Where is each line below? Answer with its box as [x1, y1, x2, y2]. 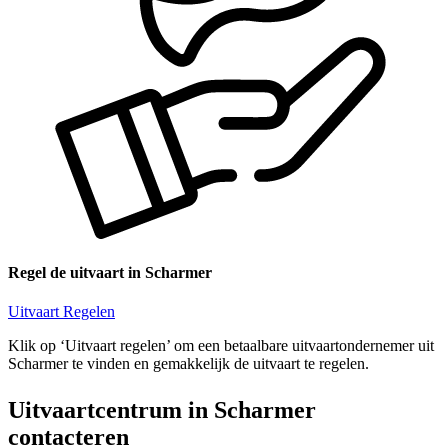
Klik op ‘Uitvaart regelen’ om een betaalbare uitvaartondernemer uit [8, 337, 434, 355]
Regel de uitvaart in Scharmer [8, 264, 212, 282]
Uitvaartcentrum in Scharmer [8, 397, 316, 424]
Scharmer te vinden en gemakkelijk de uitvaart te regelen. [8, 355, 369, 373]
